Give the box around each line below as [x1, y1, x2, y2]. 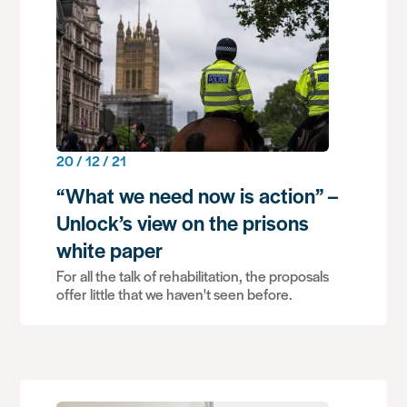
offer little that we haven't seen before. [56, 283, 293, 304]
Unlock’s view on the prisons [56, 208, 310, 237]
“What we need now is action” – [56, 181, 339, 210]
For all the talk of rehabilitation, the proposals [56, 265, 330, 286]
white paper [56, 235, 164, 264]
